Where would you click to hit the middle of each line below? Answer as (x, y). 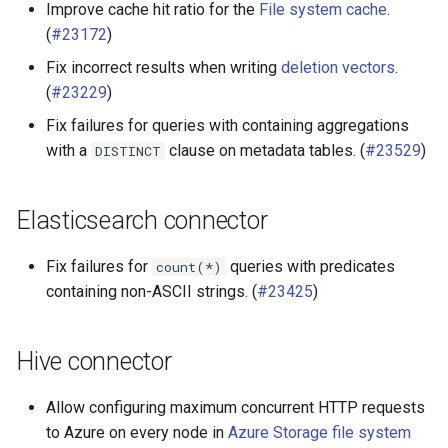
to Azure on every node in (137, 432)
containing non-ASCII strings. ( (151, 291)
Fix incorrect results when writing (163, 67)
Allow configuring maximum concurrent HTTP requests (235, 407)
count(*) (189, 267)
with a (68, 150)
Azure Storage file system (319, 432)
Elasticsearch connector (142, 220)
